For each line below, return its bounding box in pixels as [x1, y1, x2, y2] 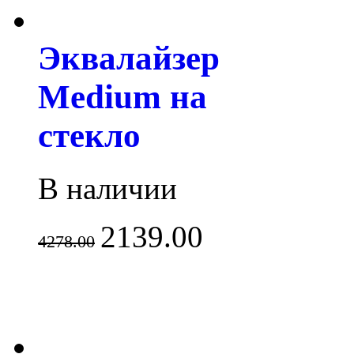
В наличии [38, 171, 177, 205]
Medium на [38, 77, 207, 115]
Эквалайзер [38, 39, 220, 77]
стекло [38, 116, 141, 154]
